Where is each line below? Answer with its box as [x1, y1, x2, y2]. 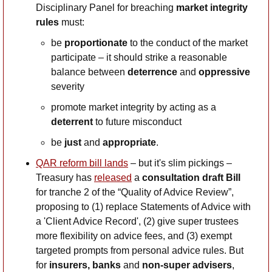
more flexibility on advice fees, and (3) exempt [36, 230, 232, 241]
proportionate [64, 37, 127, 48]
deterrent [51, 116, 93, 127]
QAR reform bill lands [36, 157, 128, 168]
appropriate [103, 137, 156, 148]
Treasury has [36, 172, 94, 183]
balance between [51, 66, 127, 77]
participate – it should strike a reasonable [51, 52, 227, 63]
